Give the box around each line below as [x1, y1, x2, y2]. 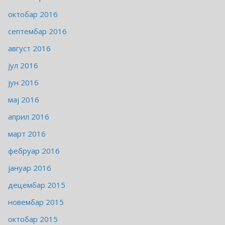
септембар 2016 [8, 26, 67, 37]
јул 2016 [8, 60, 38, 71]
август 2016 [8, 43, 51, 54]
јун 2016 [8, 77, 39, 88]
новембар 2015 [8, 197, 64, 207]
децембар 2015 [8, 180, 65, 190]
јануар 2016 [8, 163, 51, 173]
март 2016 [8, 129, 46, 139]
